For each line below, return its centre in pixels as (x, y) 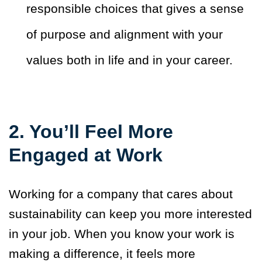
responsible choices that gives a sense (135, 9)
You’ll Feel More (101, 132)
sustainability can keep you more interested (130, 214)
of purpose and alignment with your (125, 35)
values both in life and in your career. (130, 60)
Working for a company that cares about (121, 194)
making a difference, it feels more (102, 254)
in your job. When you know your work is (122, 234)
